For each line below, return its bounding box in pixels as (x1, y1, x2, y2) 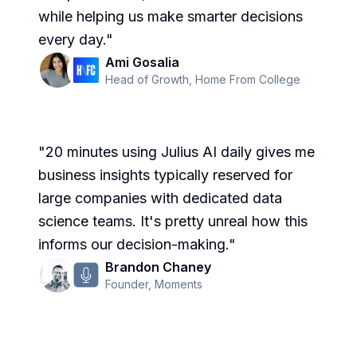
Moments (155, 277, 202, 292)
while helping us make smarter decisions (38, 8, 303, 25)
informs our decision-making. (38, 236, 229, 253)
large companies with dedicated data (38, 190, 282, 207)
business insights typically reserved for (38, 167, 292, 184)
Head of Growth (105, 73, 189, 87)
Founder (105, 277, 148, 292)
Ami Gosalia (105, 54, 179, 71)
